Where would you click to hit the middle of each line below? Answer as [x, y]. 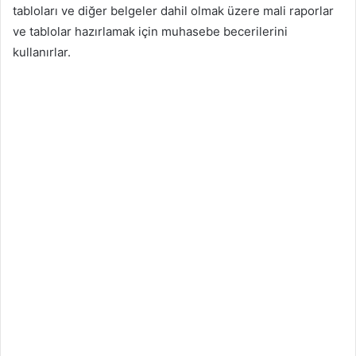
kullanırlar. [42, 52]
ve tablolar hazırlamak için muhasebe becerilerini [150, 31]
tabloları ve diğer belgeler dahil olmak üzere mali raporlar [173, 10]
